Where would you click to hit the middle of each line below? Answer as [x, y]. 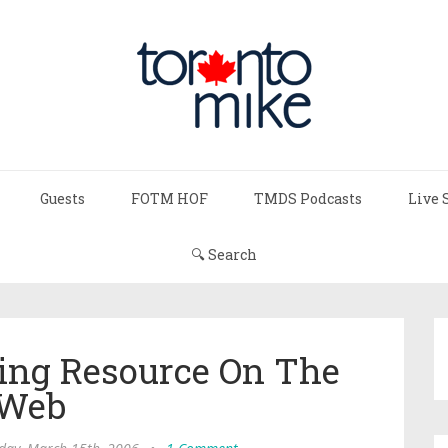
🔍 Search [224, 254]
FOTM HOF [169, 198]
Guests [62, 198]
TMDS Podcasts [308, 198]
